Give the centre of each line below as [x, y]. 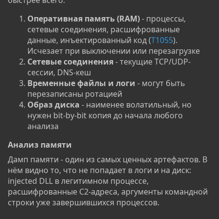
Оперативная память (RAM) [84, 19]
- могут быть [160, 83]
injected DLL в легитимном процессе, [78, 181]
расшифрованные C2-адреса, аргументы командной [108, 192]
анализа [43, 126]
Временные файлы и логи [81, 83]
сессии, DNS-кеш [59, 73]
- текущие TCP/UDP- [152, 62]
